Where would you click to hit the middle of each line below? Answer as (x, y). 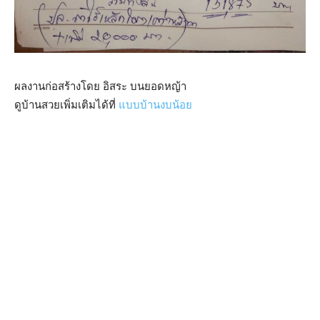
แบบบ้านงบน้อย (155, 105)
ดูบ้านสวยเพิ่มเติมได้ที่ (66, 105)
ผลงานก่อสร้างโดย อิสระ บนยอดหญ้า (100, 86)
